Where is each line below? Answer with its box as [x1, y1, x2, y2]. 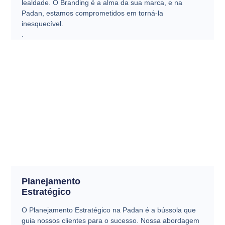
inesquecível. [21, 20, 63, 28]
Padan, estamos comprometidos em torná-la [21, 9, 163, 17]
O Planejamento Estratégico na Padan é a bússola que [21, 206, 196, 214]
